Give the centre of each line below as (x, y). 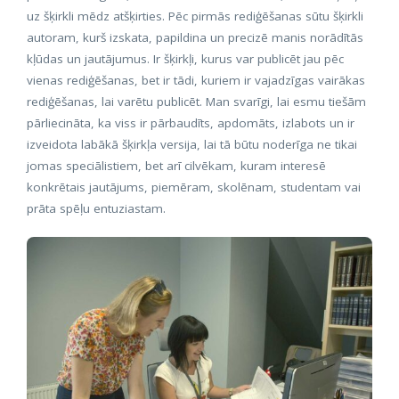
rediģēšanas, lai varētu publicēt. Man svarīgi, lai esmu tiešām (196, 102)
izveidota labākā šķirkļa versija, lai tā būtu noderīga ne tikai (192, 144)
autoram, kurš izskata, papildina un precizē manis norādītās (195, 37)
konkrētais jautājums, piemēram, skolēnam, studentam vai (194, 187)
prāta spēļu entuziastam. (96, 208)
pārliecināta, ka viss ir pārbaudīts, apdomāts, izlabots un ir (191, 123)
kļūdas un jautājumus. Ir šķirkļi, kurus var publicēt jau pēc (185, 59)
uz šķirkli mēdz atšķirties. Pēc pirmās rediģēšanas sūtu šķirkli (195, 16)
